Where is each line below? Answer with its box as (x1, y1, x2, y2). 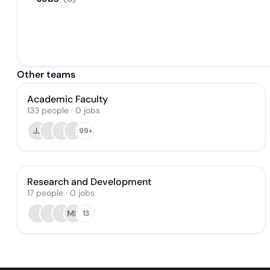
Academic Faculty (27, 93, 108, 105)
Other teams (17, 68, 75, 81)
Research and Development (27, 175, 151, 188)
